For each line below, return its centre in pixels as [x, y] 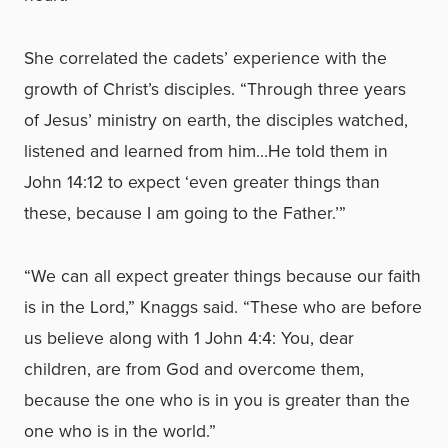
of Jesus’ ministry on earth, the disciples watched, [216, 119]
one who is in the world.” [120, 430]
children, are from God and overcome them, [194, 368]
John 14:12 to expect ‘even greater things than [202, 181]
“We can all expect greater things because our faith [222, 275]
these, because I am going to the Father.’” [185, 212]
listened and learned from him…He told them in [206, 150]
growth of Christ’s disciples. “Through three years [215, 88]
